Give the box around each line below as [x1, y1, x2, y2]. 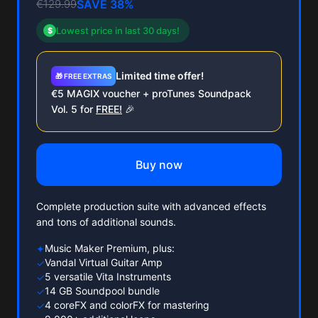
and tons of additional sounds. [36, 215, 176, 228]
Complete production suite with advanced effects [36, 199, 266, 212]
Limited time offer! [116, 69, 204, 82]
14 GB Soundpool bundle [45, 284, 160, 297]
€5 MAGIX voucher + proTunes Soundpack [51, 87, 251, 99]
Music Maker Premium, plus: [45, 241, 175, 254]
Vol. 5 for [51, 102, 96, 115]
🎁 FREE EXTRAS [55, 71, 111, 80]
